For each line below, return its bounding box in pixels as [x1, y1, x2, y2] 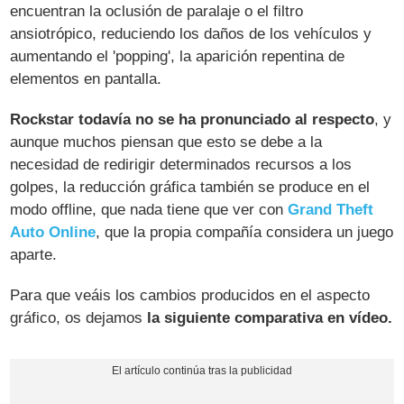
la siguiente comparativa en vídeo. [147, 308, 393, 326]
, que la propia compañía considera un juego [96, 223, 394, 241]
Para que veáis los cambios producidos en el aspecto [10, 286, 371, 304]
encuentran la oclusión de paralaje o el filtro [10, 2, 304, 20]
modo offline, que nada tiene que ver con [10, 200, 289, 218]
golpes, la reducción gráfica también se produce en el [10, 178, 371, 196]
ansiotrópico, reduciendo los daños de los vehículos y [10, 24, 372, 42]
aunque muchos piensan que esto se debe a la [10, 133, 323, 151]
